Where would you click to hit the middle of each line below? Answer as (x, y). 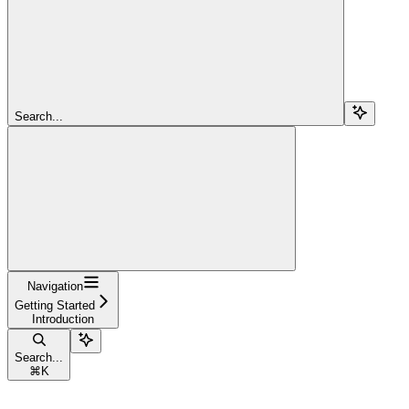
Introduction (63, 319)
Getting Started (55, 305)
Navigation (55, 286)
